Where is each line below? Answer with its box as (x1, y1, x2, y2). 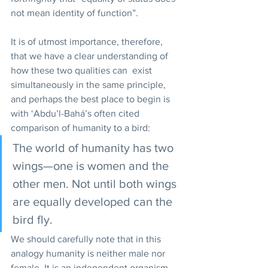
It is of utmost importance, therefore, (11, 36, 165, 47)
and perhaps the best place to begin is (11, 94, 172, 104)
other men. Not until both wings (13, 177, 179, 190)
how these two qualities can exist (11, 65, 154, 75)
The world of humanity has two (13, 141, 176, 154)
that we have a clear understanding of (11, 51, 170, 61)
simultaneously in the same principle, (11, 80, 168, 90)
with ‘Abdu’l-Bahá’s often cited (11, 108, 142, 118)
